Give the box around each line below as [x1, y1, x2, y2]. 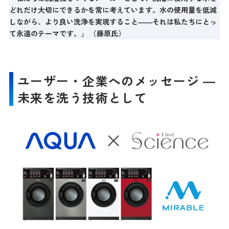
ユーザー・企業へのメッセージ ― [17, 71, 216, 89]
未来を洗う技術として [17, 88, 148, 106]
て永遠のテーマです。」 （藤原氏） [9, 28, 125, 38]
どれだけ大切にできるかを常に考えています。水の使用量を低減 [9, 4, 217, 15]
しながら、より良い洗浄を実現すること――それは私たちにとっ [9, 16, 217, 27]
